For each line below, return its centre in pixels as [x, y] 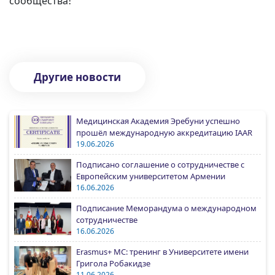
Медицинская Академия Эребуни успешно [158, 121]
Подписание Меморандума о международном [166, 208]
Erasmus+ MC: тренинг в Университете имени [162, 252]
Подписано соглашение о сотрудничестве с [160, 165]
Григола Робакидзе [113, 264]
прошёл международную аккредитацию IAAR [164, 133]
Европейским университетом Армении [151, 176]
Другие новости [77, 77]
